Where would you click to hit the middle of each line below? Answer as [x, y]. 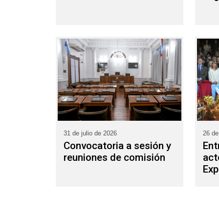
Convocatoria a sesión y [117, 145]
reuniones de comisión [114, 157]
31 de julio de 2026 [90, 133]
